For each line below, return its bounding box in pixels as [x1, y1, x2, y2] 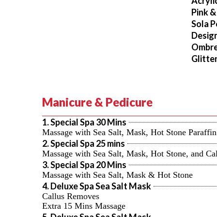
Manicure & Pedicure [42, 95, 153, 109]
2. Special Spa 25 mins [42, 138, 125, 149]
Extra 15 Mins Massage [42, 201, 125, 211]
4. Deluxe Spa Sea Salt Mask [42, 181, 151, 191]
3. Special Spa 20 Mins [42, 159, 126, 170]
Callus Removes [42, 191, 99, 201]
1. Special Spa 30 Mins [42, 117, 126, 127]
